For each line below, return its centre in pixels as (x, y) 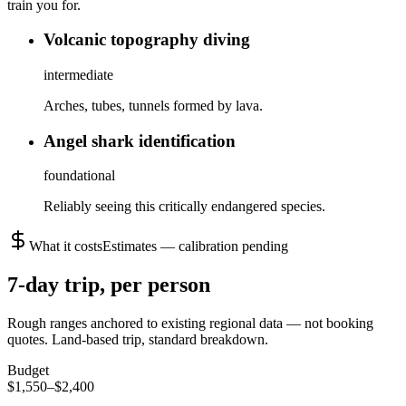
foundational (79, 176)
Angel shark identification (140, 140)
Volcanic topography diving (147, 40)
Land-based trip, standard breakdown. (158, 340)
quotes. (28, 340)
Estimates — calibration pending (195, 246)
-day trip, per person (114, 285)
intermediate (78, 74)
